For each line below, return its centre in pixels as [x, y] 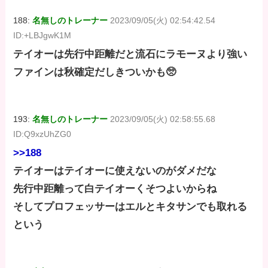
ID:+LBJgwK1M [42, 35]
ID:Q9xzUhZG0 [42, 134]
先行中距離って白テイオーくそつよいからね [115, 189]
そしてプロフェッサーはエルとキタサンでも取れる [130, 207]
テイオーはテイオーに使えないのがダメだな [115, 171]
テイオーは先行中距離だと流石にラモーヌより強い [130, 54]
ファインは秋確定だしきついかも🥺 [95, 72]
